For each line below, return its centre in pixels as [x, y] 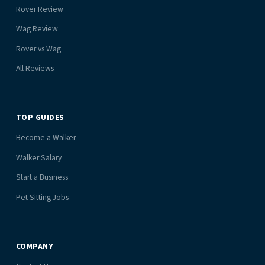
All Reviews [35, 68]
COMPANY [35, 246]
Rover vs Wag [38, 49]
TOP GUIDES [40, 118]
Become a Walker [46, 138]
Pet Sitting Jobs [42, 197]
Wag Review [37, 29]
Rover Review [39, 9]
